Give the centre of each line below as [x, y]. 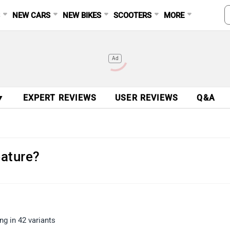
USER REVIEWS [147, 98]
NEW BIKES [82, 15]
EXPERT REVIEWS [60, 98]
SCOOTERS [133, 15]
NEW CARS [32, 15]
